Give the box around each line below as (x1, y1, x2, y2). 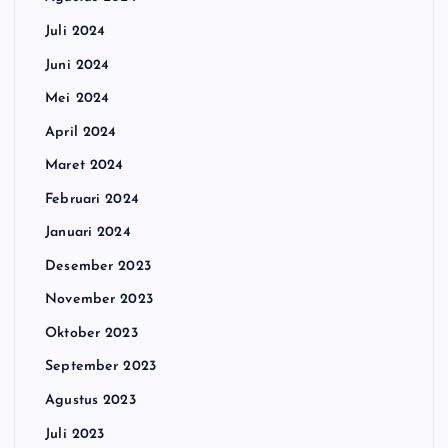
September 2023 (45, 359, 157, 375)
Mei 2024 (45, 91, 110, 107)
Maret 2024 (45, 158, 124, 174)
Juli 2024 (45, 23, 106, 39)
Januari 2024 (45, 225, 131, 241)
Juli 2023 (45, 426, 105, 442)
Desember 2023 (45, 258, 151, 274)
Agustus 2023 (45, 392, 136, 408)
